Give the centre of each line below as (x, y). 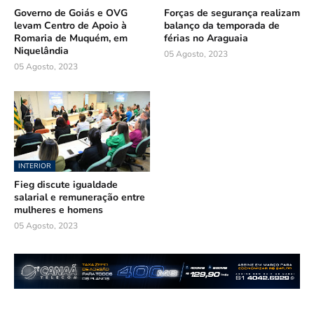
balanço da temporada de (222, 25)
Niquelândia (41, 50)
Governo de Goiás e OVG (71, 13)
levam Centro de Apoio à (70, 25)
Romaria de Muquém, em (71, 38)
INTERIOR (35, 166)
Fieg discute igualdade (66, 184)
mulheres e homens (59, 210)
